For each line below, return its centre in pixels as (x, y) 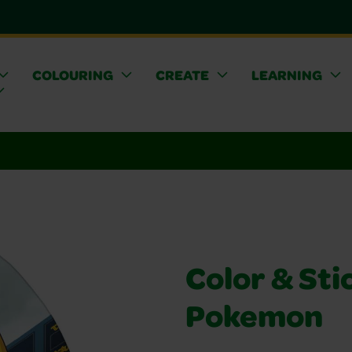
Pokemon (254, 320)
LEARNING (286, 77)
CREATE (182, 77)
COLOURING (72, 77)
